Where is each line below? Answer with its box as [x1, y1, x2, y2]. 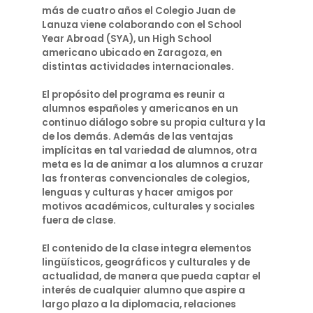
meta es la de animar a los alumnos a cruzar [42, 158, 263, 171]
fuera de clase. [42, 214, 116, 227]
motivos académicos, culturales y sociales [42, 200, 255, 213]
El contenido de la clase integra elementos [42, 242, 252, 255]
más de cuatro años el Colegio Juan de [42, 4, 235, 17]
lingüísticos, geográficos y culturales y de [42, 256, 250, 269]
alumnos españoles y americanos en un [42, 102, 238, 115]
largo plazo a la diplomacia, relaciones [42, 298, 236, 311]
